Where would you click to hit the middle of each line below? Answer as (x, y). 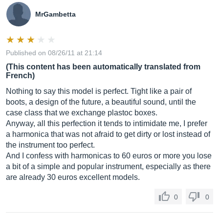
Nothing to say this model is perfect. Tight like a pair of (99, 91)
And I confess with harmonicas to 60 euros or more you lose (109, 156)
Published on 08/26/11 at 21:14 (54, 53)
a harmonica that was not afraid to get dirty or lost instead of (108, 134)
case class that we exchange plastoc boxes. (82, 113)
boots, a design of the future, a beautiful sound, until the (101, 102)
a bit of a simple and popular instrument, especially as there (108, 166)
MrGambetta (55, 14)
